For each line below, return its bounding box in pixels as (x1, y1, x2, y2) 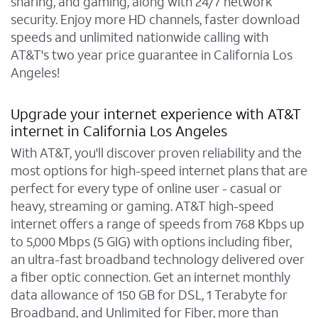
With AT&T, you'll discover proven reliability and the (11, 144, 302, 163)
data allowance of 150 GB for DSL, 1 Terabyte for (11, 286, 287, 305)
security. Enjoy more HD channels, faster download (11, 11, 300, 29)
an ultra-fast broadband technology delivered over (11, 251, 305, 269)
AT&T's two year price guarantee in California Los (11, 46, 292, 65)
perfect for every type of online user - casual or (11, 180, 282, 198)
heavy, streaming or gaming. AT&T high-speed (11, 197, 274, 216)
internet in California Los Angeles (11, 122, 227, 142)
